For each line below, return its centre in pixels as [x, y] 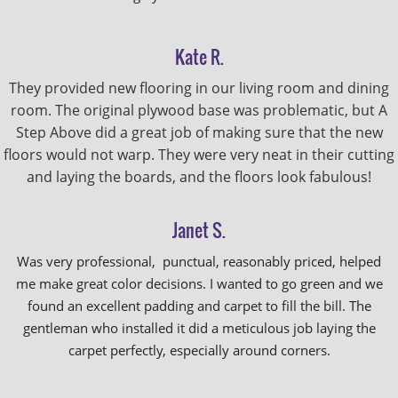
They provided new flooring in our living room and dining [199, 88]
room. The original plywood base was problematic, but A [199, 110]
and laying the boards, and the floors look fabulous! [199, 177]
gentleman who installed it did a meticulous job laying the [199, 328]
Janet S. [199, 230]
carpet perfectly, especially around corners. [199, 350]
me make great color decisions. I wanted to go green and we [199, 283]
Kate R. [199, 57]
